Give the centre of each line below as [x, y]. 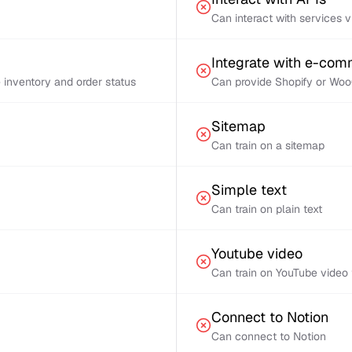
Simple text [249, 190]
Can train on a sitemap [268, 145]
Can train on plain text [267, 209]
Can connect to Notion [269, 336]
